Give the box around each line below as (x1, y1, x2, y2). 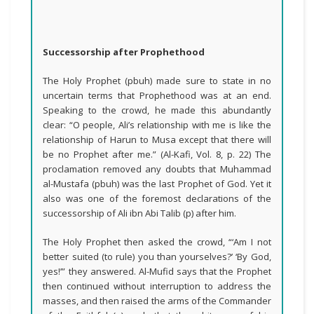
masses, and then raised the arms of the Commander (43, 294, 271, 307)
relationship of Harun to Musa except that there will (43, 133, 271, 146)
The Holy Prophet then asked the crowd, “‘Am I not (43, 235, 271, 248)
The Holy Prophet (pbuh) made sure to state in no (43, 74, 271, 87)
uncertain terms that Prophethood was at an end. (43, 89, 271, 102)
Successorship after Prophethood (43, 46, 205, 58)
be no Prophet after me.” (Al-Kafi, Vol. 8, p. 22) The (43, 148, 271, 161)
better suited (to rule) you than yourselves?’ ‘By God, (43, 250, 271, 263)
